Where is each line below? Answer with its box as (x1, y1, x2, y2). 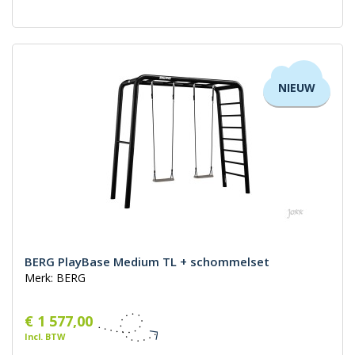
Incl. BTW (25, 330, 65, 343)
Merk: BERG (25, 270, 86, 286)
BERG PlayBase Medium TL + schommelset (25, 254, 269, 270)
